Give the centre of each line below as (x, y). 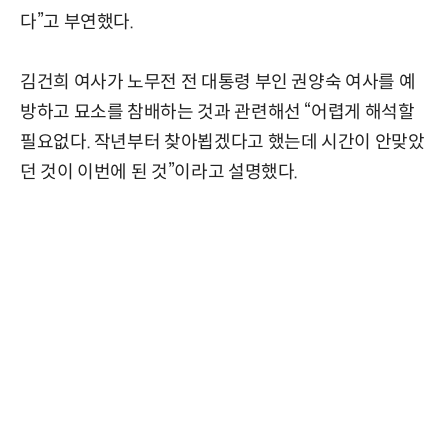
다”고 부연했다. (77, 22)
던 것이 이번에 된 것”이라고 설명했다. (159, 172)
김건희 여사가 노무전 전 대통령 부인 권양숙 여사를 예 (218, 82)
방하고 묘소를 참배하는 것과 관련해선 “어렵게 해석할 (217, 112)
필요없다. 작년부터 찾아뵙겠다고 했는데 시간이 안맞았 (222, 142)
